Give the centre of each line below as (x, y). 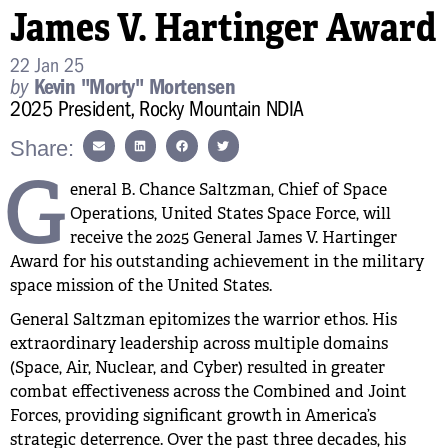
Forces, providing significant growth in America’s (193, 415)
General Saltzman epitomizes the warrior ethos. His (203, 319)
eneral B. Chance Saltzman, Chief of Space (228, 189)
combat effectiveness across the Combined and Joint (208, 391)
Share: (42, 148)
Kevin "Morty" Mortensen (131, 87)
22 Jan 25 (47, 65)
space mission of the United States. (141, 285)
